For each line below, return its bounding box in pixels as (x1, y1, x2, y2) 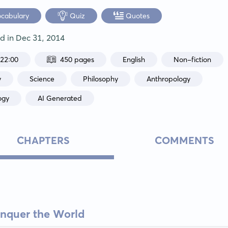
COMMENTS (155, 133, 215, 147)
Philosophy (83, 74, 119, 83)
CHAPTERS (17, 133, 70, 147)
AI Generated (38, 93, 82, 103)
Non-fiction (174, 54, 212, 64)
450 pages (60, 54, 95, 64)
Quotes (126, 11, 150, 20)
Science (30, 74, 55, 83)
